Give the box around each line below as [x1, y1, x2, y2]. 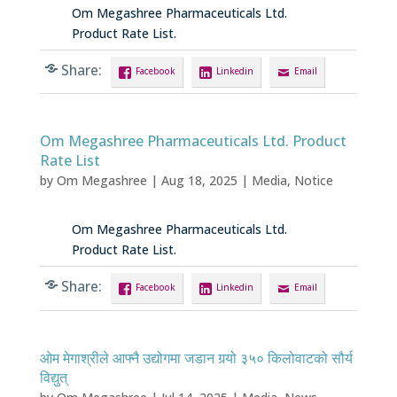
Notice [293, 172, 333, 190]
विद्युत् [39, 367, 67, 387]
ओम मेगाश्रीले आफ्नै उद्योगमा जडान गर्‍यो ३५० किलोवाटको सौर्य [39, 347, 353, 368]
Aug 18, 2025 [160, 172, 237, 190]
